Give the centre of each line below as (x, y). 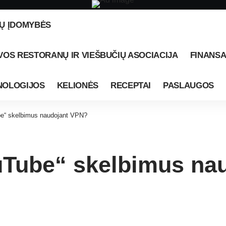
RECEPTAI (131, 85)
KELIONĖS (77, 85)
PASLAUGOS (189, 85)
